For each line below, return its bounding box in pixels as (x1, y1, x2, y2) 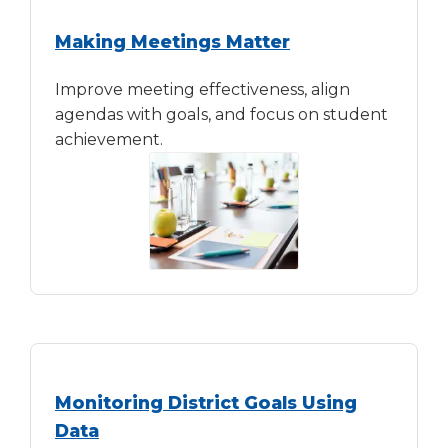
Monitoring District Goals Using (55, 391, 357, 413)
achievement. (55, 130, 163, 150)
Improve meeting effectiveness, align (55, 80, 350, 100)
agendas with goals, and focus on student (55, 105, 388, 125)
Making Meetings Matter (55, 31, 290, 53)
